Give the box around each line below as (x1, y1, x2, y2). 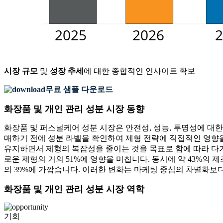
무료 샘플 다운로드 (45, 85, 113, 94)
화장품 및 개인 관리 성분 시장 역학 (4, 184, 144, 195)
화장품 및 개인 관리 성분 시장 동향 (4, 104, 144, 114)
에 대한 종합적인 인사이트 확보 (84, 67, 195, 76)
